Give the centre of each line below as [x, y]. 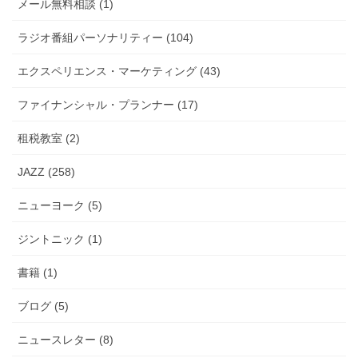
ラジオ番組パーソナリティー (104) [105, 37]
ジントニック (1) [60, 239]
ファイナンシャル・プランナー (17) [108, 104]
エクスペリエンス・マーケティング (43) [119, 71]
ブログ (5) [43, 306]
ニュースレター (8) [66, 339]
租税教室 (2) [49, 138]
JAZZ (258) [46, 171]
